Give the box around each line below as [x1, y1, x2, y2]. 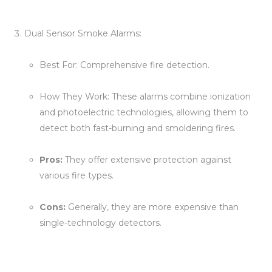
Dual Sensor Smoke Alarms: [24, 28, 141, 39]
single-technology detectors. [39, 217, 161, 228]
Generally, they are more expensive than [66, 202, 239, 212]
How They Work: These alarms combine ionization [39, 91, 251, 102]
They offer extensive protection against [63, 154, 231, 165]
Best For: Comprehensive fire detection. [39, 59, 209, 70]
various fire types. [39, 170, 114, 181]
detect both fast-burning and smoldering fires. [39, 123, 236, 134]
